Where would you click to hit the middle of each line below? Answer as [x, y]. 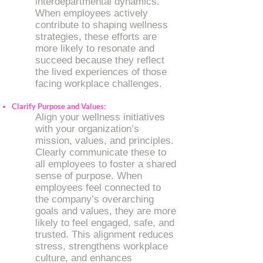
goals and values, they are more [106, 211]
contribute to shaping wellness [102, 25]
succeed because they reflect [100, 60]
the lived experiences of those [101, 72]
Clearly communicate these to [101, 152]
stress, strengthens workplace [102, 246]
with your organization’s [87, 129]
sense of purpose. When [89, 176]
